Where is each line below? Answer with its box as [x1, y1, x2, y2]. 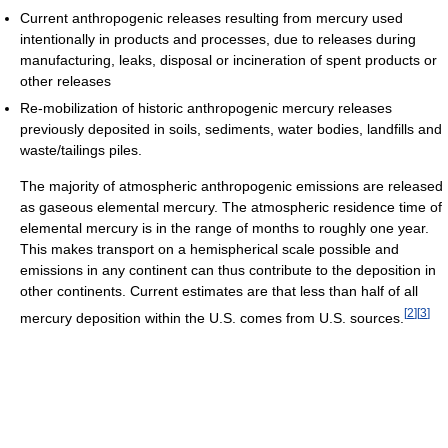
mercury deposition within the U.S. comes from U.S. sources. [20, 310, 404, 327]
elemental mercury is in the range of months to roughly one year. [20, 220, 429, 237]
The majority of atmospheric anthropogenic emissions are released [20, 178, 443, 195]
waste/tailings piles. [20, 142, 142, 159]
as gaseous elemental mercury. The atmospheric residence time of [20, 199, 442, 216]
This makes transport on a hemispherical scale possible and [20, 241, 399, 258]
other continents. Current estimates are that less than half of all [20, 283, 418, 300]
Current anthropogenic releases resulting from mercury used [20, 10, 403, 27]
